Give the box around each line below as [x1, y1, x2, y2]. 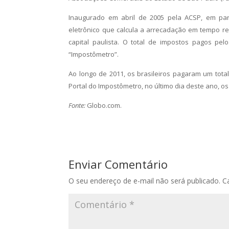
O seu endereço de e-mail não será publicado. [68, 176, 221, 186]
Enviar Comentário [68, 156, 168, 172]
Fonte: [68, 101, 86, 110]
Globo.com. [85, 101, 122, 110]
